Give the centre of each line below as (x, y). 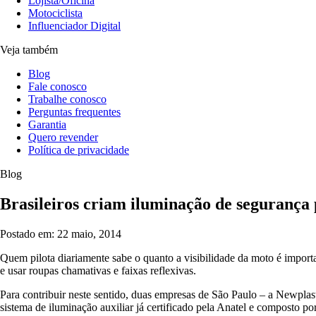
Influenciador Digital (74, 26)
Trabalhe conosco (67, 99)
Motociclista (55, 13)
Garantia (47, 124)
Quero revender (63, 137)
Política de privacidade (79, 150)
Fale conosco (57, 86)
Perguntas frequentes (74, 112)
